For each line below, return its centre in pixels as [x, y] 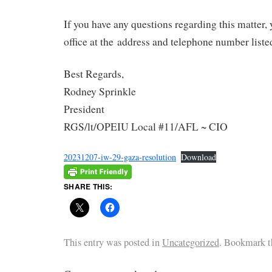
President [84, 109]
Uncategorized [191, 243]
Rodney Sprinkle [100, 91]
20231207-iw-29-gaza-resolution [120, 157]
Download [199, 157]
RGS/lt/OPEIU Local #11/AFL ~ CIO [146, 126]
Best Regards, [94, 73]
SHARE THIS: [88, 187]
